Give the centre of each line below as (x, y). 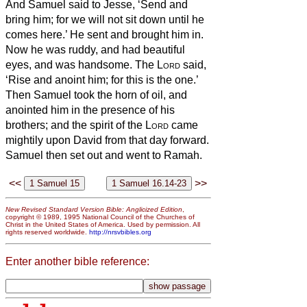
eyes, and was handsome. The (81, 64)
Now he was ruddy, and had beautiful (95, 49)
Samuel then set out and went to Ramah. (104, 155)
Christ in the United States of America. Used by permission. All (103, 225)
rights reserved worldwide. (47, 232)
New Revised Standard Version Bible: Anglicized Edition (94, 210)
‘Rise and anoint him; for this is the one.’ (102, 79)
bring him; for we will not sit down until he (105, 19)
